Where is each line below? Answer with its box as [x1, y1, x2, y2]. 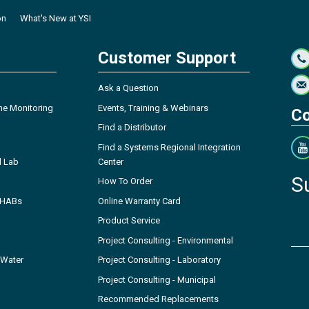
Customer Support [98, 48, 236, 68]
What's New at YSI [20, 13, 91, 24]
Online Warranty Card [98, 195, 181, 206]
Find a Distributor [98, 122, 166, 133]
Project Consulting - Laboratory [98, 255, 221, 266]
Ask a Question [98, 83, 159, 94]
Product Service [98, 215, 160, 226]
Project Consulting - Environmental [98, 235, 233, 246]
